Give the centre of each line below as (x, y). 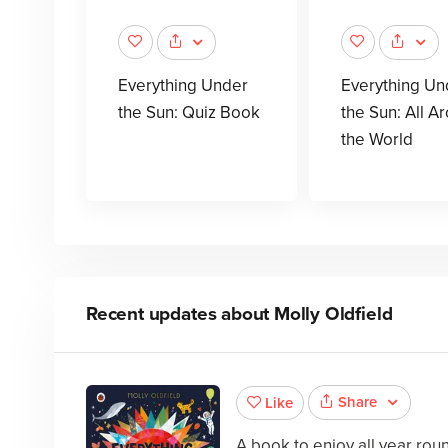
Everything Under (183, 86)
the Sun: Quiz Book (189, 113)
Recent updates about (179, 314)
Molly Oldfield (333, 314)
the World (376, 140)
